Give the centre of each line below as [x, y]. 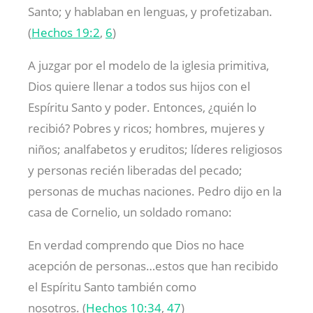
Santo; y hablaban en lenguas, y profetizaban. [150, 12]
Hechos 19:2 [66, 33]
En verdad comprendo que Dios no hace [136, 245]
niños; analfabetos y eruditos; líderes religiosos [155, 150]
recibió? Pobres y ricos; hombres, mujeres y [146, 129]
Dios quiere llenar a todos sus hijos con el [139, 87]
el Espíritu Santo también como [112, 287]
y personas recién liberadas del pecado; [135, 170]
